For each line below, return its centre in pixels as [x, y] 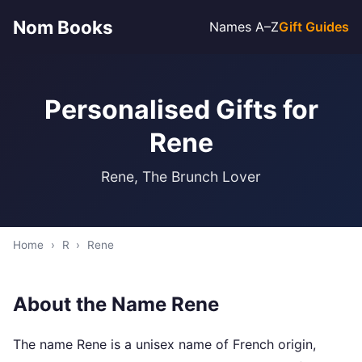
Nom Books [63, 27]
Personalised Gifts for [181, 109]
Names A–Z [244, 27]
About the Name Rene [116, 304]
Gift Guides [314, 27]
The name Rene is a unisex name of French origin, [164, 344]
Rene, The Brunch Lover [181, 177]
